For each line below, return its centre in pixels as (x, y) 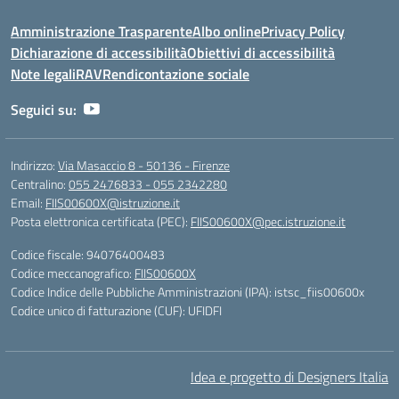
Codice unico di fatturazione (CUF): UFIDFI (116, 310)
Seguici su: (44, 110)
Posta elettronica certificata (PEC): (101, 221)
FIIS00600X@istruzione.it (113, 203)
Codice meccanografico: (73, 273)
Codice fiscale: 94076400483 (88, 254)
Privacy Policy (303, 31)
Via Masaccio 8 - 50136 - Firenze (144, 165)
